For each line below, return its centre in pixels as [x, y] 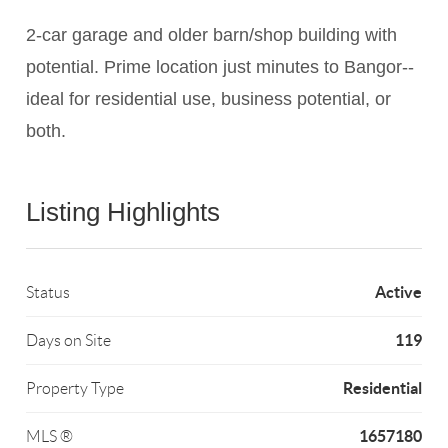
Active [398, 292]
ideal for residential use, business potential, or [209, 99]
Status [48, 293]
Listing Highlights [123, 212]
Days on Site [69, 341]
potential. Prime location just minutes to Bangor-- [220, 67]
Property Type [75, 389]
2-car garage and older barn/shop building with [212, 35]
